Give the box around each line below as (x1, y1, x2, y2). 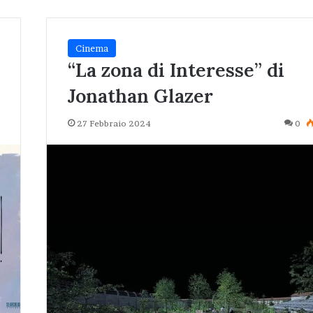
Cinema (75, 43, 109, 54)
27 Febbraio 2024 (77, 118, 152, 129)
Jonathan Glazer (68, 84, 214, 108)
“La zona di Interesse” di (68, 58, 285, 82)
